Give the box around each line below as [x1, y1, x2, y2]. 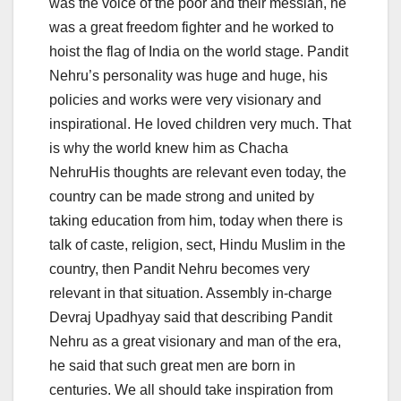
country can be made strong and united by [49, 188, 314, 204]
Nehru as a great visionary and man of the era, [49, 333, 341, 349]
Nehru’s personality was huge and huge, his [49, 67, 328, 83]
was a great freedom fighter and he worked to [49, 19, 334, 35]
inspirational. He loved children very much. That [49, 115, 351, 132]
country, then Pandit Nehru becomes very [49, 260, 310, 277]
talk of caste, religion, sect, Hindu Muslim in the [49, 236, 346, 252]
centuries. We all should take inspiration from [49, 381, 333, 397]
